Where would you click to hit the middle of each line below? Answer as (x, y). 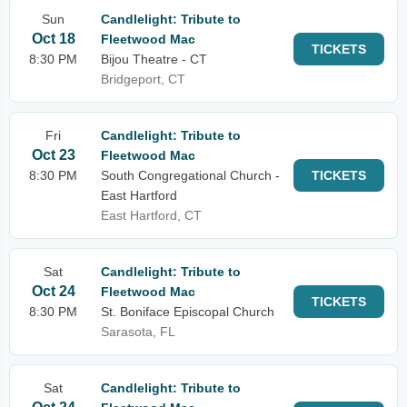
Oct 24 (53, 291)
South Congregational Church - (190, 175)
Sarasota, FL (138, 332)
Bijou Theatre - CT (154, 59)
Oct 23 (53, 155)
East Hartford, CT (151, 215)
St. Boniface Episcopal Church (188, 312)
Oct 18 (53, 39)
